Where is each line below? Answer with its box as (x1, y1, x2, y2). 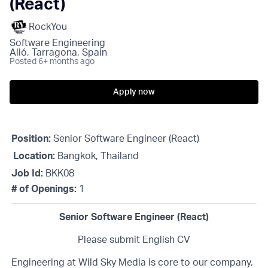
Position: (11, 134, 51, 144)
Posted (10, 57, 36, 66)
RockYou (29, 22, 67, 32)
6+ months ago (38, 57, 95, 66)
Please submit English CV (78, 235, 190, 245)
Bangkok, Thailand (57, 151, 139, 161)
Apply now (113, 88, 155, 96)
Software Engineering (10, 38, 105, 48)
